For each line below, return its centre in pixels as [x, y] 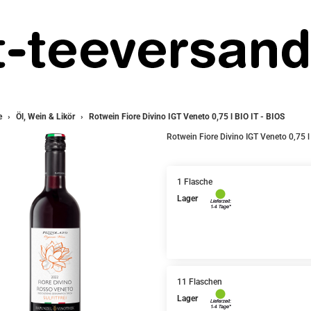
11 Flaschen [199, 282]
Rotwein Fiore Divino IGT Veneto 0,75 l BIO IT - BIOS [186, 117]
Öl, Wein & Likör [45, 117]
